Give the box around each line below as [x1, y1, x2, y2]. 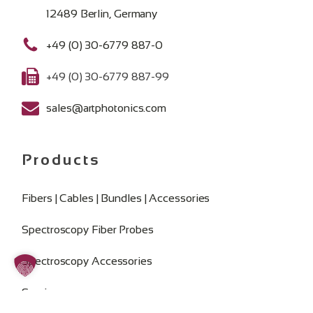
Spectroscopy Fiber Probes [22, 224, 154, 236]
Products [22, 151, 101, 169]
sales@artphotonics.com [46, 102, 167, 115]
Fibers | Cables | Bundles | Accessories [22, 192, 210, 205]
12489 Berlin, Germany [46, 8, 158, 20]
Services [22, 286, 64, 299]
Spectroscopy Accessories [22, 255, 152, 268]
